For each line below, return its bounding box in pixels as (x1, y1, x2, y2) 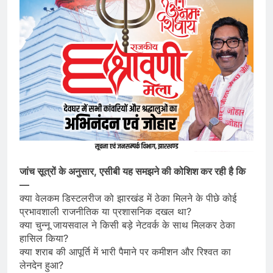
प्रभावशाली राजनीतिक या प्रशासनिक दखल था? (19, 205, 191, 218)
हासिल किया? (19, 232, 68, 244)
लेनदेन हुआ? (19, 258, 63, 271)
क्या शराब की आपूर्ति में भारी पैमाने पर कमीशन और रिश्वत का (19, 245, 231, 258)
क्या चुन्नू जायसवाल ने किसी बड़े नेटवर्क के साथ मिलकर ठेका (19, 218, 235, 231)
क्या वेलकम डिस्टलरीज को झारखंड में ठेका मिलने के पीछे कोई (19, 191, 236, 204)
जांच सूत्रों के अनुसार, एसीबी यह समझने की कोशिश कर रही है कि (19, 165, 246, 177)
